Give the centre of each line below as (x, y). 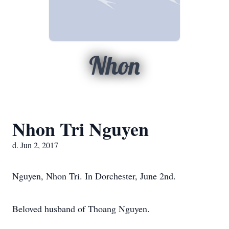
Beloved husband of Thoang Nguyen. (81, 209)
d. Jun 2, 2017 (35, 145)
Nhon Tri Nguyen (81, 129)
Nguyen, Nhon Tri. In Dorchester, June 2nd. (94, 176)
